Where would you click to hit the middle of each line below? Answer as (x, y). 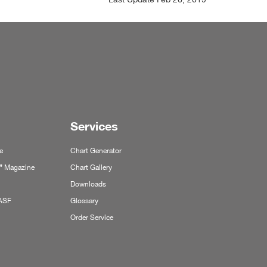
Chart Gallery (91, 167)
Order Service (91, 218)
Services (94, 127)
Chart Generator (96, 151)
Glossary (84, 201)
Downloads (88, 184)
